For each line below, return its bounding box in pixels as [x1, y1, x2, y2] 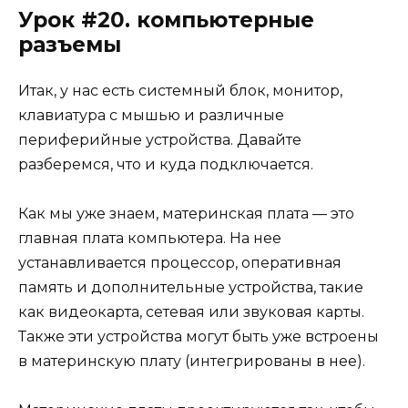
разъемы [18, 31, 121, 57]
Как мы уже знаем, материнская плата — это [18, 204, 354, 222]
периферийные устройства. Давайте [18, 130, 301, 148]
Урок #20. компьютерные [18, 6, 314, 33]
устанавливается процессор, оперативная [18, 253, 342, 271]
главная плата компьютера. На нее [18, 229, 281, 247]
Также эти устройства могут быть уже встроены [18, 327, 379, 345]
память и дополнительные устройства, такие [18, 278, 363, 296]
